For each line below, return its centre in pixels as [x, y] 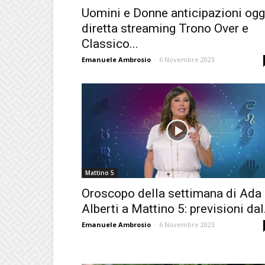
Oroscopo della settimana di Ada [172, 193]
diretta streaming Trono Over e [165, 28]
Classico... [110, 44]
